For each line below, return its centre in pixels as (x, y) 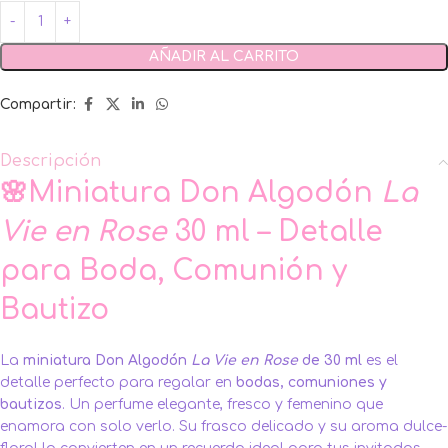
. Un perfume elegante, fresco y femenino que (222, 404)
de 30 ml (330, 360)
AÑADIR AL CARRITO (224, 56)
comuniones (331, 382)
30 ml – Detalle (274, 231)
